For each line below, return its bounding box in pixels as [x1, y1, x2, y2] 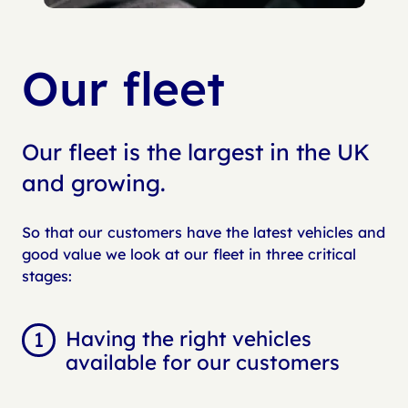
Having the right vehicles [65, 326, 311, 352]
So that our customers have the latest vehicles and [22, 223, 386, 242]
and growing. [22, 168, 167, 198]
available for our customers [65, 350, 340, 376]
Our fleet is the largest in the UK [22, 138, 371, 167]
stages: [22, 267, 73, 286]
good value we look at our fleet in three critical [22, 245, 357, 264]
